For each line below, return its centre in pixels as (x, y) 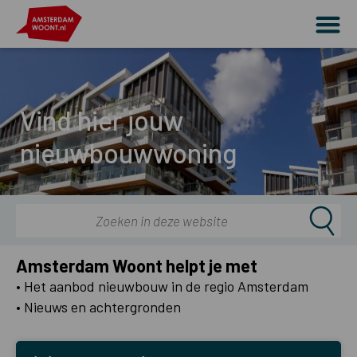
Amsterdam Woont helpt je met (137, 265)
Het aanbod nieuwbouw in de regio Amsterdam (166, 286)
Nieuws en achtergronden (102, 307)
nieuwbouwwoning (128, 153)
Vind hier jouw (102, 120)
